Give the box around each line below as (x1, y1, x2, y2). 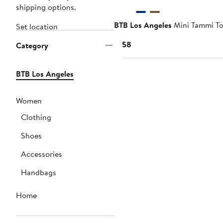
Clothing (21, 111, 51, 123)
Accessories (21, 148, 62, 160)
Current (130, 38, 158, 50)
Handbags (21, 167, 56, 178)
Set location (16, 21, 58, 32)
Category (16, 40, 48, 51)
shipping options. (16, 1, 76, 13)
